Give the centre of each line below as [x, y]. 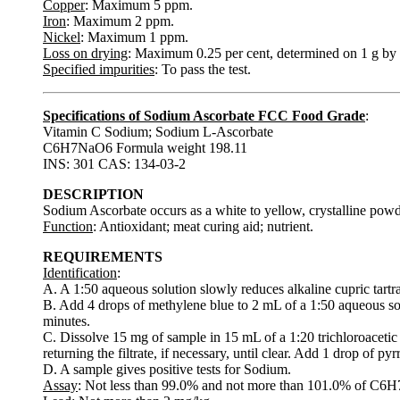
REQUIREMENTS [103, 256]
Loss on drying [85, 53]
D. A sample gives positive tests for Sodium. [167, 369]
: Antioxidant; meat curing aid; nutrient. [203, 226]
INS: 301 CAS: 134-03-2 [114, 163]
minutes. [67, 321]
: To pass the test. [203, 69]
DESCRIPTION [93, 194]
